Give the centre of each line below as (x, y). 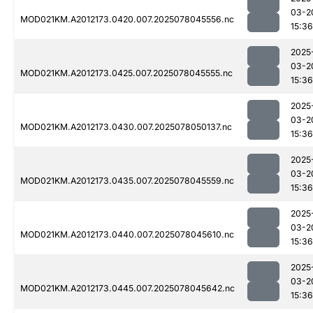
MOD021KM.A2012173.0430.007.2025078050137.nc (126, 127)
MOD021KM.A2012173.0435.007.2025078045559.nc (127, 181)
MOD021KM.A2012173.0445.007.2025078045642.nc (128, 289)
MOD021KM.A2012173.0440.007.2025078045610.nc (127, 235)
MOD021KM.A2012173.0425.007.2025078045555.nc (126, 73)
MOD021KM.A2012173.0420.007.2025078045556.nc (127, 20)
